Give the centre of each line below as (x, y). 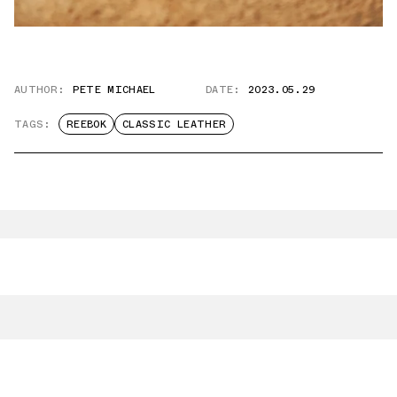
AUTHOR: (40, 89)
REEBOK (86, 124)
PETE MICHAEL (114, 89)
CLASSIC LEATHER (174, 124)
